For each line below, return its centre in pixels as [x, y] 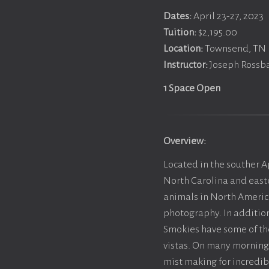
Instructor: [186, 65]
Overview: [185, 141]
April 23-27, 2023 [228, 16]
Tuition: [181, 32]
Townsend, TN [235, 49]
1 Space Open [192, 88]
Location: [184, 49]
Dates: [177, 16]
